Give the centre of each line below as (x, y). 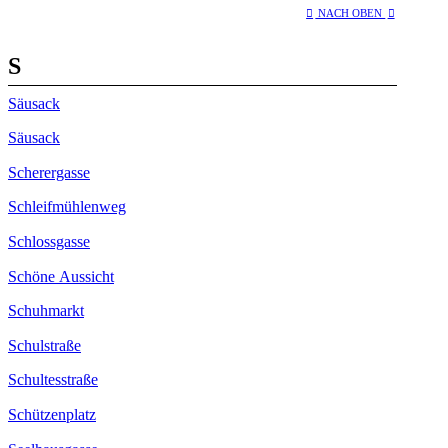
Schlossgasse (49, 241)
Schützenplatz (52, 414)
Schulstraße (44, 345)
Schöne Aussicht (61, 276)
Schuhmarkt (46, 311)
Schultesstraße (53, 380)
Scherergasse (49, 172)
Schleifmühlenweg (67, 207)
